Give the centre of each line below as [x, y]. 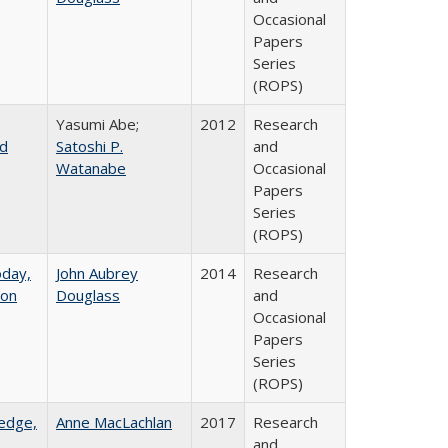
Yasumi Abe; [97, 124]
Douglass [88, 295]
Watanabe [91, 168]
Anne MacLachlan [114, 422]
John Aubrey [97, 273]
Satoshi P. [89, 146]
